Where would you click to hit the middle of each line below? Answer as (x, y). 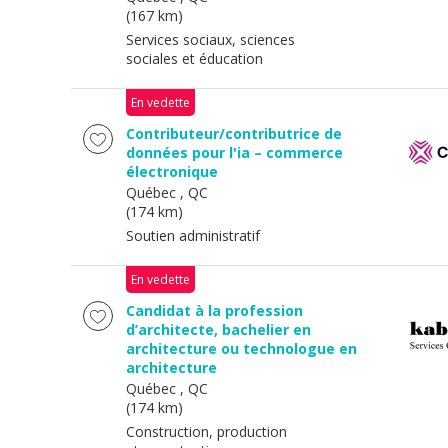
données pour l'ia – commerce (234, 152)
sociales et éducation (194, 58)
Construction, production (206, 431)
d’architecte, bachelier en (218, 329)
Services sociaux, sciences (210, 39)
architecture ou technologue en (241, 348)
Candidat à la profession (214, 310)
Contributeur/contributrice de (234, 133)
